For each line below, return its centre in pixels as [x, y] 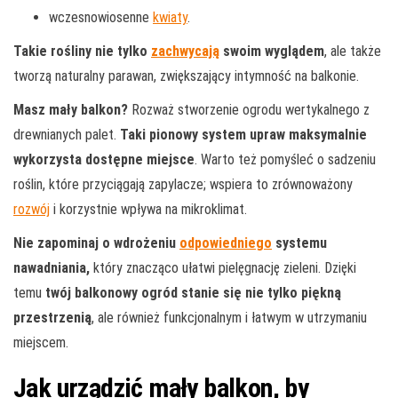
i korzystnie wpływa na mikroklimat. [148, 209]
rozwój [32, 209]
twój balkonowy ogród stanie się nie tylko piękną [193, 292]
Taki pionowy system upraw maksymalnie [243, 134]
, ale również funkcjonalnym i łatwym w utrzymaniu [229, 317]
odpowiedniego [226, 243]
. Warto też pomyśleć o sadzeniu [285, 159]
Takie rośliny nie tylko [82, 51]
